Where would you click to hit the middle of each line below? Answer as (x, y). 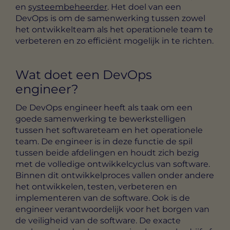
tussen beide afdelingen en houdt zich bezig (107, 152)
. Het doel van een (144, 7)
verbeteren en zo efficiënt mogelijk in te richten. (114, 41)
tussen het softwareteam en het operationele (109, 130)
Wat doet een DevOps (84, 74)
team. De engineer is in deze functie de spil (104, 141)
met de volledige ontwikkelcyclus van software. (113, 164)
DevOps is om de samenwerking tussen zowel (110, 18)
